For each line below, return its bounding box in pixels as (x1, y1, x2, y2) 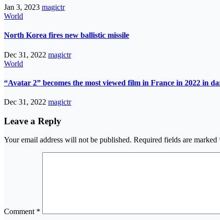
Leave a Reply (4, 115, 61, 126)
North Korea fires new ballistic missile (4, 31, 129, 40)
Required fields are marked (134, 136, 219, 144)
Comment (4, 207, 36, 216)
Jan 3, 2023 (4, 2, 42, 11)
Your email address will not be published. (4, 136, 132, 144)
